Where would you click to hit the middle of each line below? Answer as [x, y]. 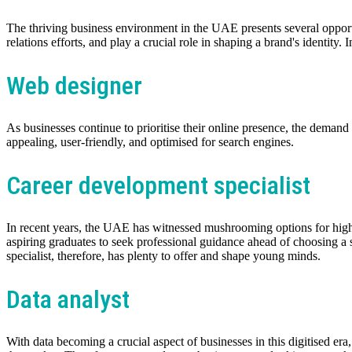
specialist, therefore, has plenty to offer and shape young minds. [163, 256]
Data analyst [68, 299]
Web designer [74, 85]
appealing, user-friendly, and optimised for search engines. [150, 142]
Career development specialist [158, 185]
